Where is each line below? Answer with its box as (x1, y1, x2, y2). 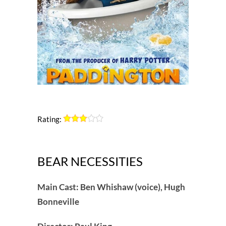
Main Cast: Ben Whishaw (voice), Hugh (37, 182, 185, 193)
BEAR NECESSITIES (37, 154, 143, 169)
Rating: (37, 115, 62, 124)
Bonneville (37, 196, 79, 207)
